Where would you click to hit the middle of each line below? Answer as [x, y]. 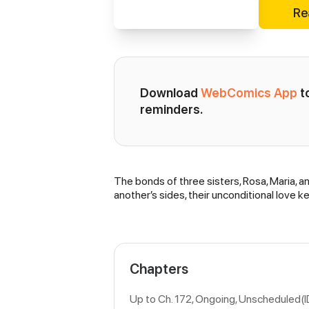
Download [170, 93]
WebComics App [249, 93]
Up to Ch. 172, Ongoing [182, 299]
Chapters [159, 269]
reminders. [171, 109]
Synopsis [148, 186]
